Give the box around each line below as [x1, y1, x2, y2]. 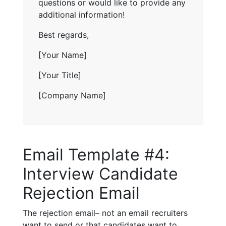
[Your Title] [38, 70, 81, 80]
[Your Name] [38, 49, 87, 60]
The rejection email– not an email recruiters [23, 207, 188, 218]
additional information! [38, 9, 125, 20]
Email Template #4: [23, 144, 169, 164]
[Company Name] [38, 90, 106, 100]
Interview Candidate [23, 163, 178, 184]
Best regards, [38, 29, 89, 40]
